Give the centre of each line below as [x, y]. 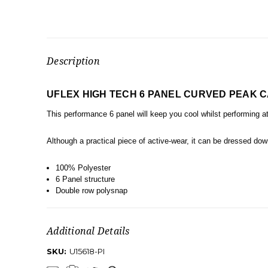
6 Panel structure [85, 179]
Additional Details [88, 231]
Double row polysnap [91, 190]
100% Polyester [83, 167]
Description [73, 61]
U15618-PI [87, 252]
